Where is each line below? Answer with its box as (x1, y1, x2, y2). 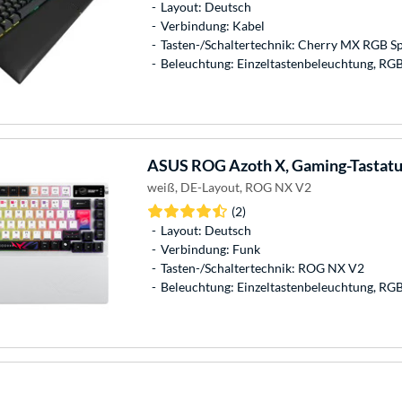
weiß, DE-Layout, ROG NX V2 (146, 179, 311, 195)
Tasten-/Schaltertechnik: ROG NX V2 (160, 259, 364, 275)
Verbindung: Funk (160, 240, 260, 257)
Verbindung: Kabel (160, 17, 265, 33)
